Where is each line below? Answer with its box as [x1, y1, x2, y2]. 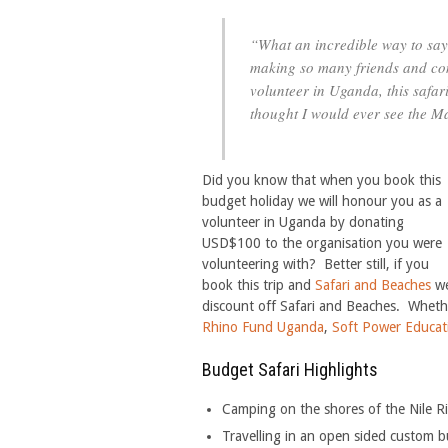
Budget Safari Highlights [202, 359, 378, 380]
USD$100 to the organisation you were [202, 235, 442, 251]
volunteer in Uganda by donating [202, 214, 404, 230]
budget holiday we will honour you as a [202, 193, 442, 209]
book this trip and [202, 277, 315, 293]
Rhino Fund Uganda [202, 319, 324, 335]
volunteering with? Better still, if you [202, 256, 429, 272]
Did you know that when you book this [202, 172, 441, 188]
